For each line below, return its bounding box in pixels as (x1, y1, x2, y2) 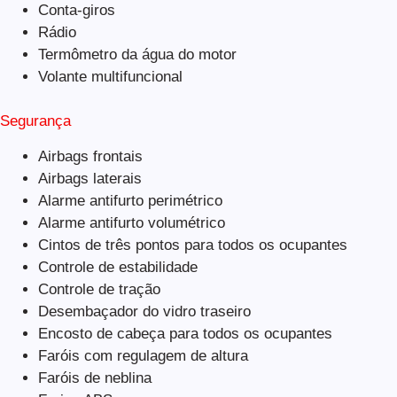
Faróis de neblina (37, 370, 152, 387)
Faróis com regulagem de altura (37, 347, 248, 365)
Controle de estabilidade (37, 259, 198, 276)
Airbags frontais (37, 148, 143, 166)
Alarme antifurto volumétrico (37, 214, 225, 232)
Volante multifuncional (37, 67, 183, 85)
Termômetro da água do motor (37, 45, 237, 63)
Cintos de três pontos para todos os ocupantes (37, 237, 347, 254)
